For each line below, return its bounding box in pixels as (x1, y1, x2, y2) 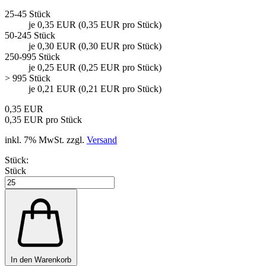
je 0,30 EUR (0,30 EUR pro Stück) (28, 40, 161, 51)
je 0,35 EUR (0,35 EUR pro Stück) (28, 19, 161, 30)
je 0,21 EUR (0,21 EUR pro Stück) (28, 83, 161, 94)
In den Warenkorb (11, 255, 71, 264)
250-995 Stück (5, 51, 60, 62)
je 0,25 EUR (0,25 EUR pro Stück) (28, 62, 161, 72)
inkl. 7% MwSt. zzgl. (5, 134, 87, 145)
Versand (87, 134, 117, 145)
